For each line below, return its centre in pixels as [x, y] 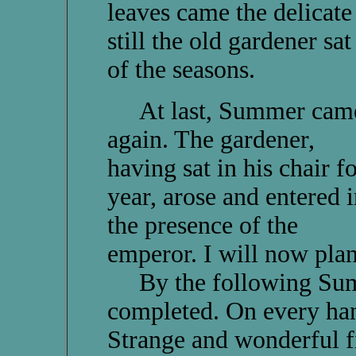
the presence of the [202, 225]
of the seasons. [181, 70]
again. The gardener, [211, 139]
